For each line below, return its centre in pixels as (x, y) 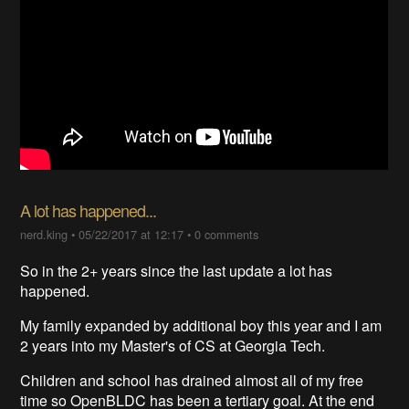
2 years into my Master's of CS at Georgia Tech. (173, 346)
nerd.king (44, 235)
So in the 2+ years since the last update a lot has (177, 271)
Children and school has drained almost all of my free (192, 381)
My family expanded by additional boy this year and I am (201, 326)
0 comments (227, 235)
